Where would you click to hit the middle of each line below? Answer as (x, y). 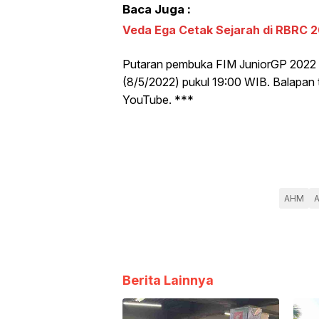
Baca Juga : (157, 10)
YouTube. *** (158, 100)
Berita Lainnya (168, 281)
